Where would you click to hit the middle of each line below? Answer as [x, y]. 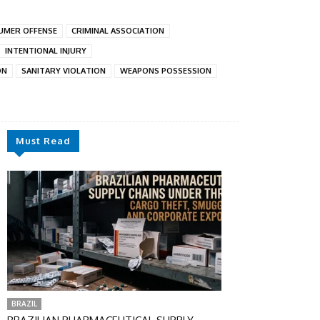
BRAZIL [24, 303]
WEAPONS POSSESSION [166, 70]
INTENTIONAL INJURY [46, 50]
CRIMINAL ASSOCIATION [118, 30]
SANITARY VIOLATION [64, 70]
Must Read [43, 140]
